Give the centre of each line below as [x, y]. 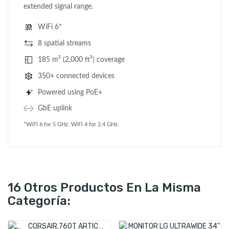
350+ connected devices [76, 76]
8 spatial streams [64, 43]
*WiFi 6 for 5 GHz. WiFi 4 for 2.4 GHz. [71, 125]
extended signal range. [58, 7]
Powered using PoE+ [70, 92]
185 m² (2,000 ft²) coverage [81, 60]
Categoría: [39, 201]
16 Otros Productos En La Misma [104, 188]
